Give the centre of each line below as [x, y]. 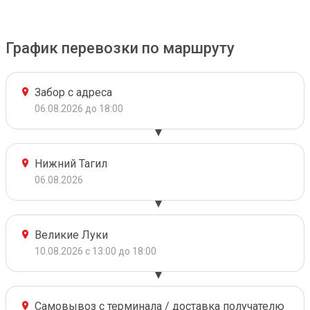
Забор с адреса [73, 92]
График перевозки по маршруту [120, 48]
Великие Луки [71, 235]
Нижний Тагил [71, 164]
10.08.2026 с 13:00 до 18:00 [95, 251]
